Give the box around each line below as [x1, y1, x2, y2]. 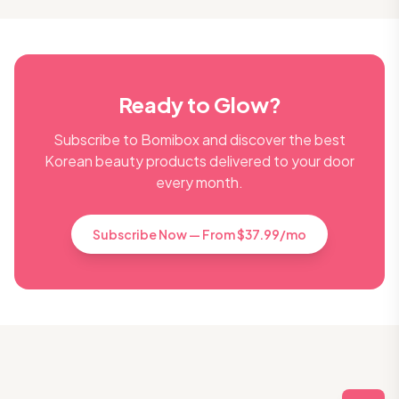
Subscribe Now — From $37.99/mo [93, 226, 306, 242]
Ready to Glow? [118, 91, 281, 118]
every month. [156, 173, 243, 191]
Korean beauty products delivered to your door [45, 151, 354, 170]
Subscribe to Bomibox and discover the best [53, 130, 346, 149]
